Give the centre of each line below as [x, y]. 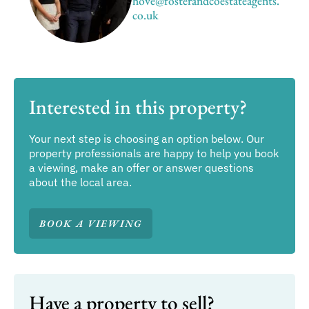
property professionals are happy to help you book [153, 152]
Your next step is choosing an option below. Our [146, 138]
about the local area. [80, 181]
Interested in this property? [138, 107]
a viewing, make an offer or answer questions [141, 167]
